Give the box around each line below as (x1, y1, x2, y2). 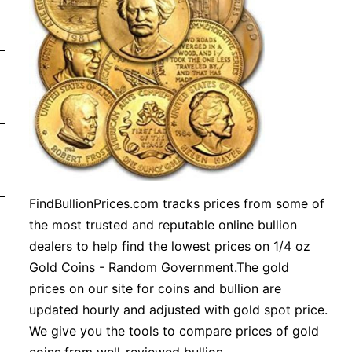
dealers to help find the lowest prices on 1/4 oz (29, 238, 311, 254)
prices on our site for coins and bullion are (29, 280, 282, 296)
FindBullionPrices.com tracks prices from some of (29, 196, 325, 211)
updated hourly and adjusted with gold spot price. (29, 302, 328, 317)
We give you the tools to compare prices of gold (29, 323, 320, 339)
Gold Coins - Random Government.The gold (29, 259, 290, 275)
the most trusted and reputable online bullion (29, 217, 298, 233)
